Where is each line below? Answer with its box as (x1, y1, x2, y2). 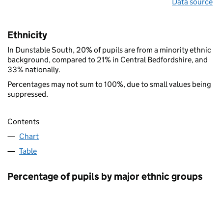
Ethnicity (7, 28, 47, 41)
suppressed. (7, 89, 48, 99)
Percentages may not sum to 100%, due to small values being (7, 79, 211, 89)
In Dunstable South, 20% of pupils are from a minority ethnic (7, 45, 211, 55)
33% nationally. (7, 64, 60, 74)
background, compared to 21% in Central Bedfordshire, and (7, 55, 208, 64)
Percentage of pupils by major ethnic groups (7, 170, 203, 182)
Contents (7, 116, 39, 126)
